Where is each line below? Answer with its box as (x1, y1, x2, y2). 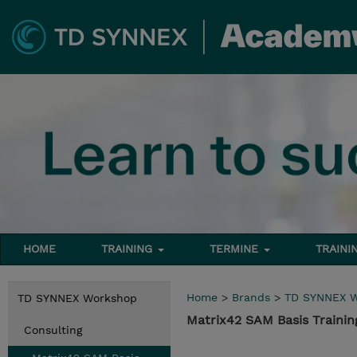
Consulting (24, 324, 82, 336)
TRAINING (101, 242, 157, 255)
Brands (232, 291, 270, 304)
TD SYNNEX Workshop (18, 292, 137, 304)
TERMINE (210, 242, 263, 255)
